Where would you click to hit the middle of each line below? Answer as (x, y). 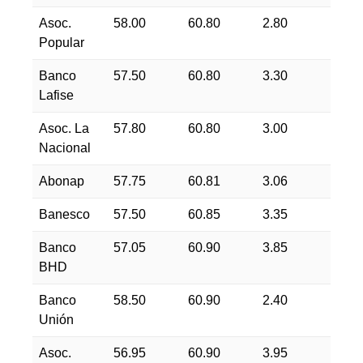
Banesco (64, 214)
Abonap (62, 181)
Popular (62, 43)
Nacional (65, 148)
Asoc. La (64, 128)
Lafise (56, 95)
